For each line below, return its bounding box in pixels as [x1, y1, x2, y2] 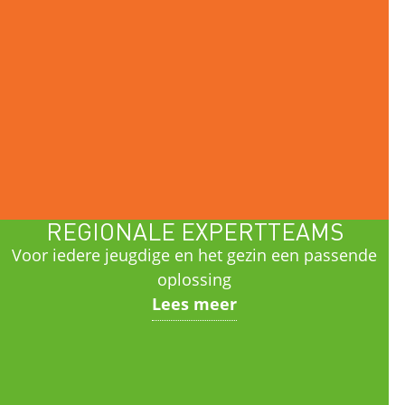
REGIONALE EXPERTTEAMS [45, 216, 344, 246]
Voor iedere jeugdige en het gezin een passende [12, 244, 378, 266]
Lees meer [152, 293, 238, 315]
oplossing [157, 268, 232, 290]
